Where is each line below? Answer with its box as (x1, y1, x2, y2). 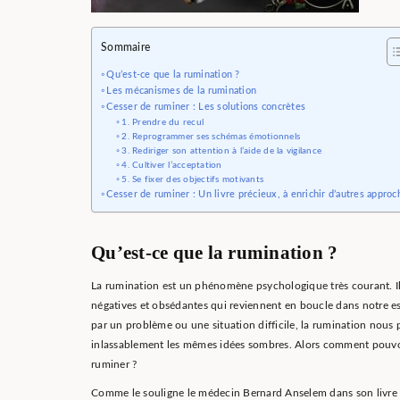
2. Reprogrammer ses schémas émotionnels (121, 132, 301, 141)
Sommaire (101, 42, 150, 54)
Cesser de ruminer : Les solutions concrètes (106, 102, 306, 112)
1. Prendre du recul (121, 118, 204, 127)
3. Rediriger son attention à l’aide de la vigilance (121, 146, 322, 155)
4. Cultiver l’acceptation (121, 161, 222, 170)
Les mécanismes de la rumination (106, 86, 257, 96)
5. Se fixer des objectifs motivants (121, 175, 264, 184)
